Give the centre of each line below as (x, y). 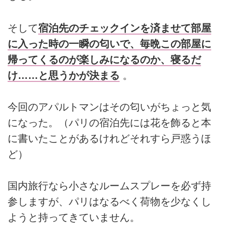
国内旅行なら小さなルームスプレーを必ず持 (109, 186)
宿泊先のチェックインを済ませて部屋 (125, 28)
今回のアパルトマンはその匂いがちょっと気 (109, 107)
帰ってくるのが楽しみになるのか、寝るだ (104, 59)
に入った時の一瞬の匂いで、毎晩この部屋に (109, 44)
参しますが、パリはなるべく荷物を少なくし (109, 202)
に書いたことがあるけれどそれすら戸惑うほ (109, 138)
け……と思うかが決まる (64, 75)
